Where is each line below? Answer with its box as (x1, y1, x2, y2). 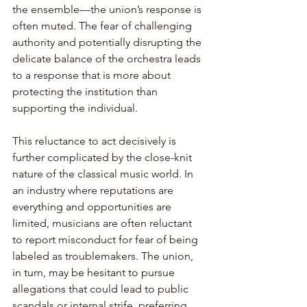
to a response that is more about (12, 68, 173, 82)
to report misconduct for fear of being (12, 232, 201, 246)
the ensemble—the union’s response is (12, 2, 204, 16)
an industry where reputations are (12, 183, 176, 197)
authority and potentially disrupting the (12, 35, 204, 49)
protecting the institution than (12, 84, 160, 98)
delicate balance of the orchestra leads (12, 51, 204, 65)
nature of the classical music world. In (12, 167, 196, 180)
